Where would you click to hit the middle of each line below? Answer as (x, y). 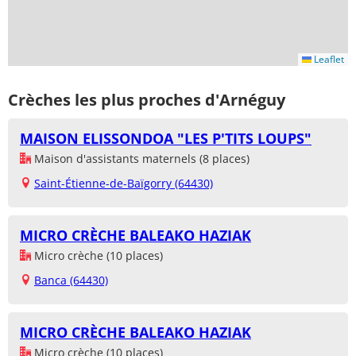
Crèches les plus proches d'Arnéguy (147, 99)
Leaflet (328, 60)
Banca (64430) (71, 281)
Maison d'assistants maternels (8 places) (140, 159)
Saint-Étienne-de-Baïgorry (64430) (124, 184)
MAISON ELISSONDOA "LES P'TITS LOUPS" (166, 139)
